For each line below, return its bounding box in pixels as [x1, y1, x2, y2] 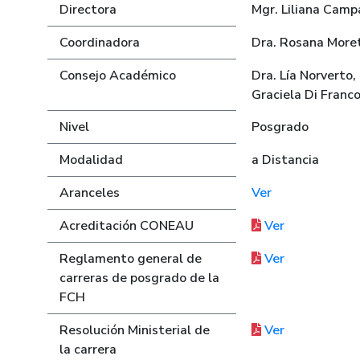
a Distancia [252, 151, 320, 169]
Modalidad [59, 151, 124, 169]
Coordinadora [59, 34, 141, 51]
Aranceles [59, 184, 121, 202]
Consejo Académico [59, 67, 177, 84]
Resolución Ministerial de [59, 321, 211, 339]
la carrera [59, 341, 117, 358]
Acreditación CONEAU [59, 217, 194, 235]
